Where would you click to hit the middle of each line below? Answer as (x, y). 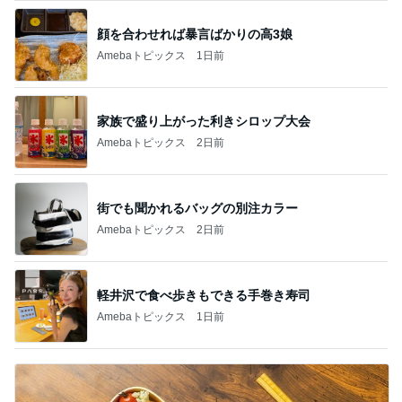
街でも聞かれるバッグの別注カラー (197, 208)
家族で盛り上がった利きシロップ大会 (204, 121)
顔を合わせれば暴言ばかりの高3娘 (195, 34)
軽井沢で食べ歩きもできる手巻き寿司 (204, 295)
